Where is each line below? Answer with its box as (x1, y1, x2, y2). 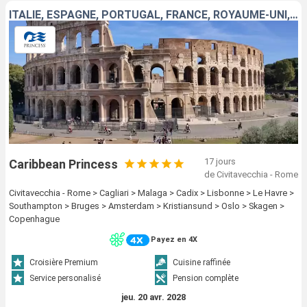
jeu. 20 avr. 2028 (121, 291, 186, 302)
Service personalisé (29, 273, 101, 284)
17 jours (204, 156, 236, 167)
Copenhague (9, 213, 60, 224)
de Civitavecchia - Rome (204, 169, 298, 180)
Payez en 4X (151, 235, 197, 245)
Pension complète (173, 273, 238, 284)
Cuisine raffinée (173, 258, 230, 268)
